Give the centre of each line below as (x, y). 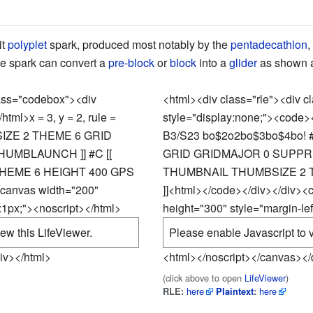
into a (212, 62)
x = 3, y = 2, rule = (72, 117)
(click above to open (203, 277)
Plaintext (234, 291)
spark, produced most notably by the (138, 44)
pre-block (131, 62)
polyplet (27, 44)
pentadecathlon (269, 44)
